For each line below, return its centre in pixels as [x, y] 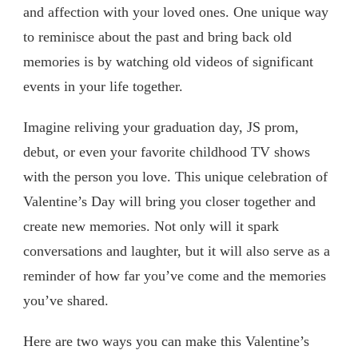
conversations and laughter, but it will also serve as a [177, 251]
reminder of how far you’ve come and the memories [175, 275]
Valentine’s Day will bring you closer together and [169, 201]
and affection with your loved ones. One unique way [176, 12]
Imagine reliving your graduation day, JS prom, [161, 127]
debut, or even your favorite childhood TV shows [167, 151]
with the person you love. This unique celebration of [175, 176]
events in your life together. [103, 86]
